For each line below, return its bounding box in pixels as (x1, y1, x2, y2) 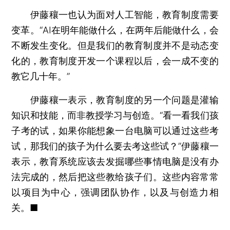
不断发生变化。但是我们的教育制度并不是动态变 (11, 40, 219, 51)
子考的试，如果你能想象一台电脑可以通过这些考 (11, 125, 219, 136)
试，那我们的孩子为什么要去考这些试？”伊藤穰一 (11, 141, 219, 151)
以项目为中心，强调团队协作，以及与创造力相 (11, 187, 219, 198)
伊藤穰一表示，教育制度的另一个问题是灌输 (11, 94, 219, 105)
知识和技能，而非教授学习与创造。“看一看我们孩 (11, 110, 219, 121)
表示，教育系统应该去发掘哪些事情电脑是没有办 (11, 156, 219, 167)
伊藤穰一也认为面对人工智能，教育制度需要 (11, 9, 219, 20)
